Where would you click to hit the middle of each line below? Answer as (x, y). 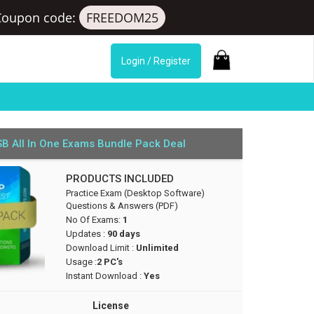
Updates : (86, 234)
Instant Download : (104, 276)
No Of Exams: (95, 220)
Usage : (82, 262)
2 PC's (110, 262)
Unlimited (157, 248)
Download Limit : (100, 248)
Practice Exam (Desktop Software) (136, 193)
